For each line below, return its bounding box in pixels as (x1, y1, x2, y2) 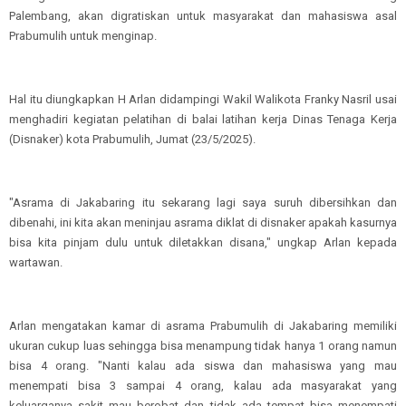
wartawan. (9, 256, 63, 269)
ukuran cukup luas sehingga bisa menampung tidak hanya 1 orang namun (9, 339, 397, 353)
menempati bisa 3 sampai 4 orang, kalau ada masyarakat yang (9, 379, 397, 392)
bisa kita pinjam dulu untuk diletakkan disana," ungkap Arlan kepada (9, 236, 397, 249)
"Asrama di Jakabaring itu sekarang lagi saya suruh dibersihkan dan (9, 196, 397, 209)
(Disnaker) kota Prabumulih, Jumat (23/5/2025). (9, 132, 256, 146)
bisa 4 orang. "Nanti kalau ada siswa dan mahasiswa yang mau (9, 359, 397, 372)
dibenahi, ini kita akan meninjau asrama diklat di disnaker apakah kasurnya (9, 216, 397, 229)
